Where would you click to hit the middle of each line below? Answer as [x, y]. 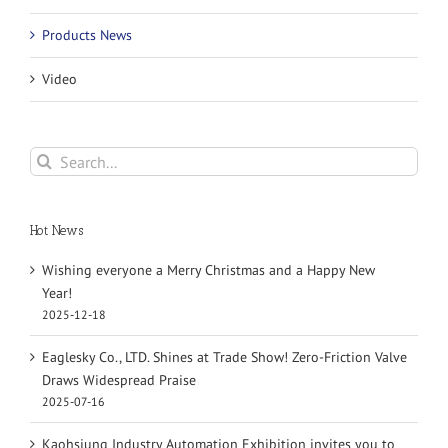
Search [49, 157]
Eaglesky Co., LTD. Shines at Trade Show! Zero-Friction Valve [224, 356]
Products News [87, 35]
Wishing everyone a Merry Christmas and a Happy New [208, 269]
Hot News [56, 231]
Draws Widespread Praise [119, 379]
